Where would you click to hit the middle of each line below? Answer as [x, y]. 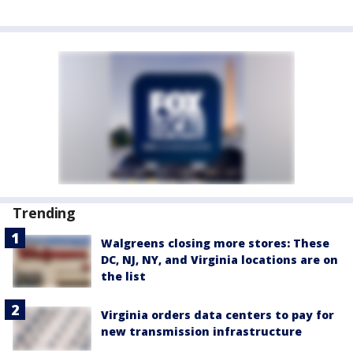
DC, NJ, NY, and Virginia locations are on [219, 260]
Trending [45, 213]
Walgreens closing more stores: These [215, 243]
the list [123, 276]
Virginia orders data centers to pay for [217, 314]
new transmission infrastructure [201, 331]
